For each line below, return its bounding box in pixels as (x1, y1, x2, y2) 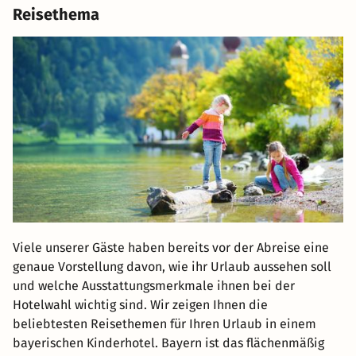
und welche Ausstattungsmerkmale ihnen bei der (13, 278, 295, 294)
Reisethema (13, 5, 99, 25)
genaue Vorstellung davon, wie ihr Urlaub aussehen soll (13, 259, 331, 275)
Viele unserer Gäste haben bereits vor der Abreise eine (13, 240, 329, 256)
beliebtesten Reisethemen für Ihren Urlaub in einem (13, 316, 316, 332)
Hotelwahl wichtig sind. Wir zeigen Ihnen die (13, 297, 268, 313)
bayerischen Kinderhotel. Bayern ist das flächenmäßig (13, 335, 324, 351)
